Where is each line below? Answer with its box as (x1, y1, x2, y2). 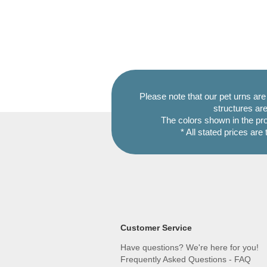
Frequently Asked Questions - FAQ (120, 254, 251, 265)
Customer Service (120, 223, 192, 233)
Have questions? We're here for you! (120, 243, 259, 253)
